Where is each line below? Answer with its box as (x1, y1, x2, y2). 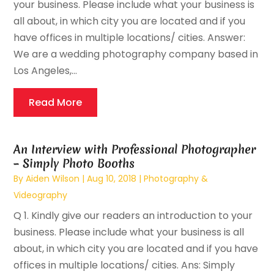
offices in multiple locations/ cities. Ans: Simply (13, 258, 235, 273)
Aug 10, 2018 (87, 172, 137, 185)
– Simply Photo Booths (13, 155, 135, 172)
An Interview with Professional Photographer (13, 141, 256, 158)
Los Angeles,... (13, 64, 78, 78)
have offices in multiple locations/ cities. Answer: (13, 31, 246, 45)
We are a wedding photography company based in (13, 47, 259, 62)
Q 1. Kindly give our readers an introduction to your (13, 209, 253, 223)
